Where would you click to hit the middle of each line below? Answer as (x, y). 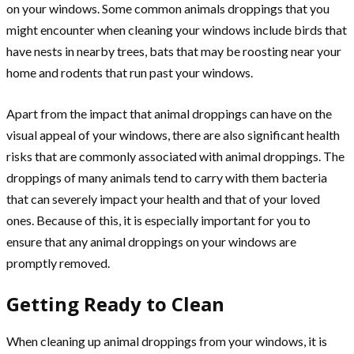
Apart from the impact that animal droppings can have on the (169, 113)
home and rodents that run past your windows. (130, 72)
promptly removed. (58, 262)
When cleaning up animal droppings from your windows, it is (167, 341)
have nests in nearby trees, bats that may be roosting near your (174, 51)
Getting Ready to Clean (115, 303)
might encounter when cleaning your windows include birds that (177, 29)
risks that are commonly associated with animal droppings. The (175, 156)
